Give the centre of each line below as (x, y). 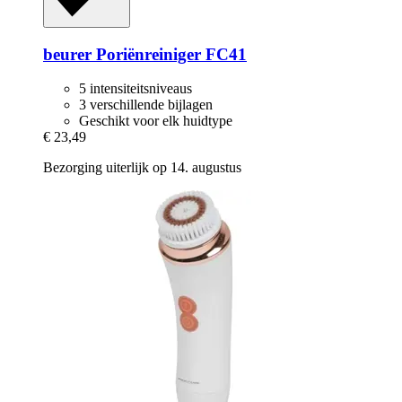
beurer (67, 54)
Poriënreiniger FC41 (169, 54)
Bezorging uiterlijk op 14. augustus (142, 168)
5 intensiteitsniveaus (135, 89)
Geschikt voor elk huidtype (156, 121)
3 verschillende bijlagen (146, 105)
